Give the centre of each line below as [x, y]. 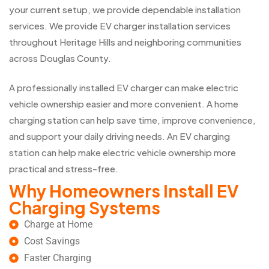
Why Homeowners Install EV [124, 191]
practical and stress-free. [64, 169]
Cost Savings [52, 241]
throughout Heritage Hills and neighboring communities [125, 42]
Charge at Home [58, 225]
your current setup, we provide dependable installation [125, 10]
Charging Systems [85, 208]
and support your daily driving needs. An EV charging [119, 136]
